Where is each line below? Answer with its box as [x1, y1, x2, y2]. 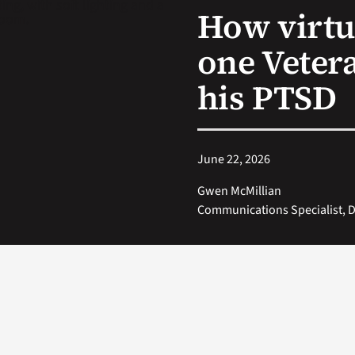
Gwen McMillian [197, 181, 281, 200]
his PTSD [197, 74, 337, 120]
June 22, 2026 [197, 150, 270, 168]
